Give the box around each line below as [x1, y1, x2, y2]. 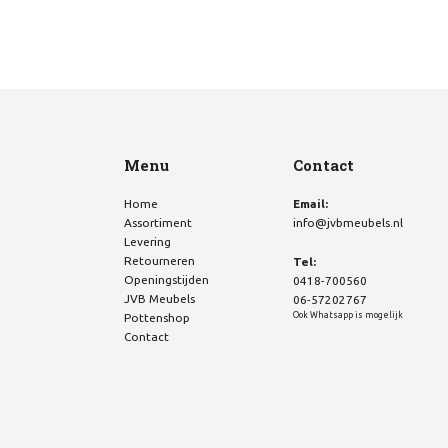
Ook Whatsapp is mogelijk [293, 309, 404, 320]
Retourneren [123, 253, 195, 267]
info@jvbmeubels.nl [293, 215, 404, 229]
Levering [123, 234, 171, 248]
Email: [293, 196, 329, 210]
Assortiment [123, 215, 192, 229]
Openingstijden [123, 272, 209, 286]
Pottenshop [123, 310, 190, 324]
